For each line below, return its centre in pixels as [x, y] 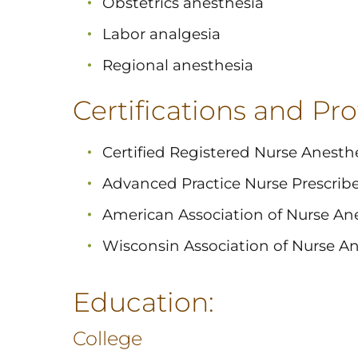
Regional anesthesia [177, 66]
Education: [143, 302]
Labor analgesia [161, 34]
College [107, 339]
